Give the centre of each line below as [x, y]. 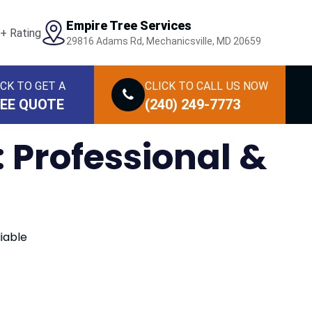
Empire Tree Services [129, 25]
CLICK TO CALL [184, 86]
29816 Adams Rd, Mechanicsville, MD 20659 [164, 41]
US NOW [247, 86]
